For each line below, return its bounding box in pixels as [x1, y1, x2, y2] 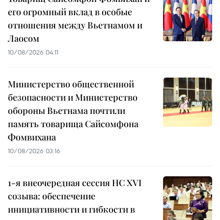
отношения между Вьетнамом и [8, 19, 142, 31]
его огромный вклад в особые [8, 6, 132, 18]
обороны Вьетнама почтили [8, 105, 125, 117]
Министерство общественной [8, 78, 134, 90]
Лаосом [8, 32, 39, 45]
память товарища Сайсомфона [8, 118, 138, 130]
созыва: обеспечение [8, 190, 95, 202]
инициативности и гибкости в [8, 203, 135, 216]
